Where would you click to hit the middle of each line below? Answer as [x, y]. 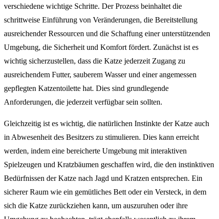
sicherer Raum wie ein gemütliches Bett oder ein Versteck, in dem [105, 192]
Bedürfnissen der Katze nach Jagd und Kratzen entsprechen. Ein [103, 178]
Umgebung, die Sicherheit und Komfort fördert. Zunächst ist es [101, 47]
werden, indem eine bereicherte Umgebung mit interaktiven [95, 151]
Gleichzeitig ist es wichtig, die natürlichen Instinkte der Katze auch [107, 123]
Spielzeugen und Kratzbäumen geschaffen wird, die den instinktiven [109, 164]
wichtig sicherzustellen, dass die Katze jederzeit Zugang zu [95, 61]
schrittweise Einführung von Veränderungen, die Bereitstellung [101, 20]
